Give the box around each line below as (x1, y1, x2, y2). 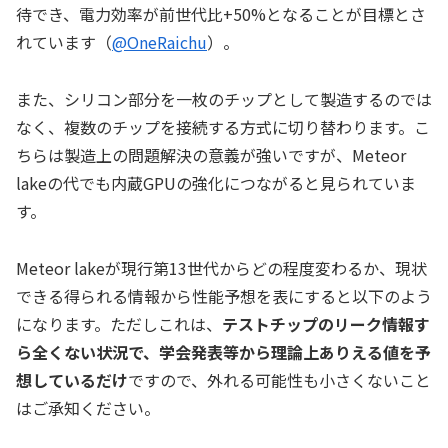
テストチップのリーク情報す (222, 311, 430, 336)
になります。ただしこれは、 (16, 311, 222, 336)
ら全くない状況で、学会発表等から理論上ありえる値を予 (16, 339, 431, 364)
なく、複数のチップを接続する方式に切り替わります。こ (16, 114, 430, 139)
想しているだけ (16, 367, 128, 392)
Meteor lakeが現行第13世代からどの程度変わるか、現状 (16, 255, 427, 280)
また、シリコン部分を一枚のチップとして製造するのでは (16, 86, 432, 111)
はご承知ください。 (16, 395, 160, 420)
